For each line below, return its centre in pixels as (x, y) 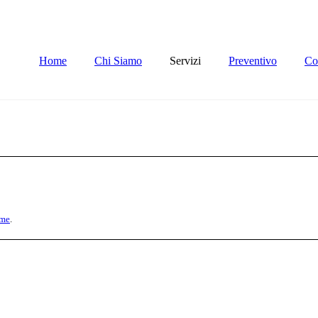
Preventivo (253, 61)
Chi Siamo (118, 61)
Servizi (185, 61)
